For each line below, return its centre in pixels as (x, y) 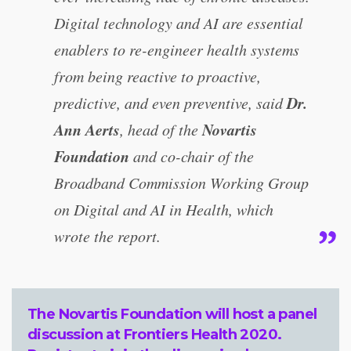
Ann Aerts (87, 129)
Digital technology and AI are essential (179, 23)
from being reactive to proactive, (157, 76)
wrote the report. (107, 236)
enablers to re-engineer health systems (177, 49)
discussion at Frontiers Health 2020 (152, 335)
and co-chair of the (192, 156)
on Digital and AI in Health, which (164, 209)
